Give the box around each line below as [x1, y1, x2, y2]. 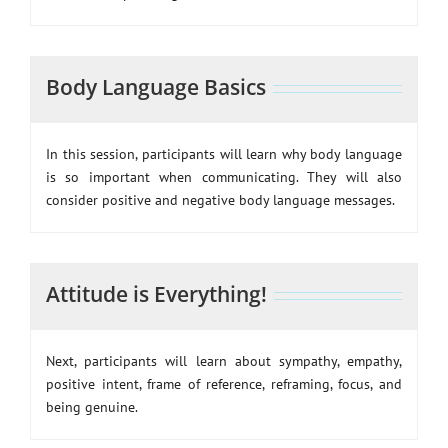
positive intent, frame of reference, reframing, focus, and [46, 375, 402, 394]
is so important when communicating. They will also [46, 168, 402, 187]
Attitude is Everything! [46, 280, 267, 309]
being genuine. [46, 398, 138, 417]
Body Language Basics [46, 73, 266, 102]
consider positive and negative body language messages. [46, 191, 395, 210]
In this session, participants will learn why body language [46, 145, 402, 164]
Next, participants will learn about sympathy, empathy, [46, 352, 402, 371]
